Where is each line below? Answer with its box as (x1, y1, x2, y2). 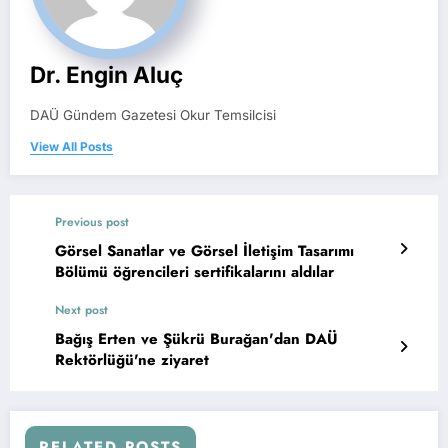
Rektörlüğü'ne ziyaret (55, 349, 209, 372)
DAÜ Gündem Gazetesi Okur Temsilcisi (30, 107, 276, 124)
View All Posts (30, 139, 113, 155)
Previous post (55, 213, 129, 232)
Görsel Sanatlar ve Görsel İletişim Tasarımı (55, 240, 354, 263)
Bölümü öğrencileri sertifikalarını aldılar (194, 261, 349, 284)
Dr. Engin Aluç (30, 61, 183, 89)
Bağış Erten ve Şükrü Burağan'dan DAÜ (55, 328, 338, 351)
